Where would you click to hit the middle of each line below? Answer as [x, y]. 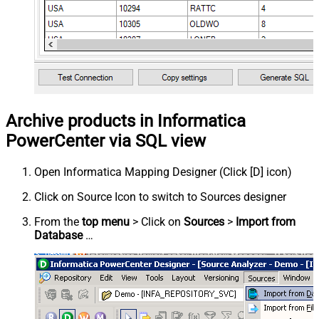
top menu [106, 221]
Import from [266, 221]
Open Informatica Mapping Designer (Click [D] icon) [163, 172]
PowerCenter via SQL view [106, 141]
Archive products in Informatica [126, 121]
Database [58, 235]
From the [58, 221]
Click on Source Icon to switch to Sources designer [160, 197]
